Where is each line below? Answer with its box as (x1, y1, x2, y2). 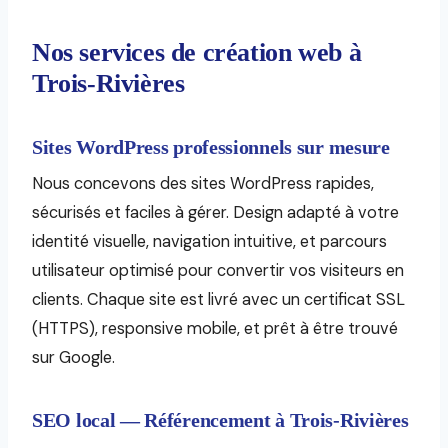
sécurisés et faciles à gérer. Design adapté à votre (32, 202, 399, 224)
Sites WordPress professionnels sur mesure (32, 136, 390, 159)
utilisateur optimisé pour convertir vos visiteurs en (32, 260, 404, 282)
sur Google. (32, 347, 115, 369)
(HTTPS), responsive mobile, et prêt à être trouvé (32, 318, 398, 340)
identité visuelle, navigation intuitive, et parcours (32, 231, 387, 253)
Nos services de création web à (32, 37, 362, 68)
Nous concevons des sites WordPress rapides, (32, 173, 374, 195)
